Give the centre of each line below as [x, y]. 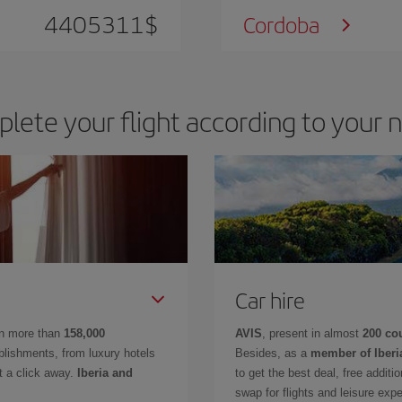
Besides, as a [273, 353]
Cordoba [282, 24]
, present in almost [312, 333]
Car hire [270, 299]
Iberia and [105, 372]
